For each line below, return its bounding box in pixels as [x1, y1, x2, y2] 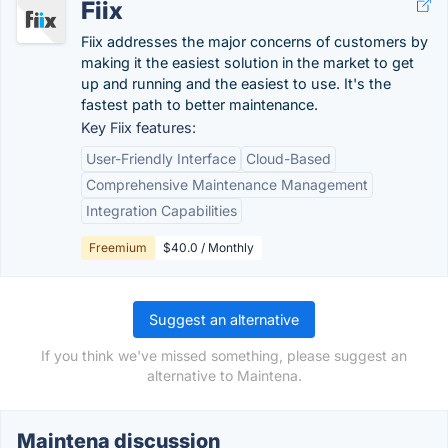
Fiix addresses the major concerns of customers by [81, 33, 428, 50]
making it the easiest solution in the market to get [81, 54, 414, 71]
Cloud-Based [246, 150, 331, 167]
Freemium [89, 240, 147, 255]
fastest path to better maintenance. [81, 96, 318, 113]
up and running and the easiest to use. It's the [81, 75, 391, 92]
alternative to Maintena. [146, 367, 302, 384]
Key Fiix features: [81, 119, 196, 136]
